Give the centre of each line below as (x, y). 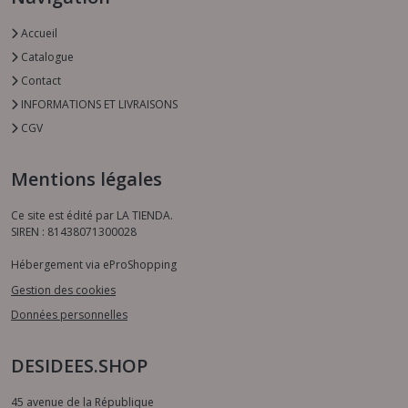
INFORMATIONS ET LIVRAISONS (98, 105)
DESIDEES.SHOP (79, 366)
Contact (40, 81)
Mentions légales (87, 179)
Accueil (38, 34)
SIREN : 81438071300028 (74, 232)
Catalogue (46, 57)
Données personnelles (69, 315)
